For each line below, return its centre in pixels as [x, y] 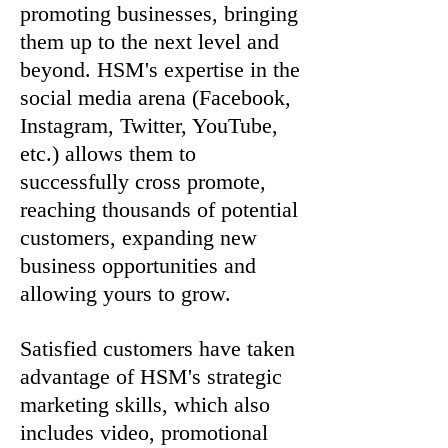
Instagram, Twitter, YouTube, [149, 125]
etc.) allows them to [108, 153]
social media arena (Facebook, [155, 97]
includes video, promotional [144, 432]
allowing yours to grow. [125, 293]
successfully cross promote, [143, 181]
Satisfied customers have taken [157, 348]
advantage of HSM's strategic [151, 376]
